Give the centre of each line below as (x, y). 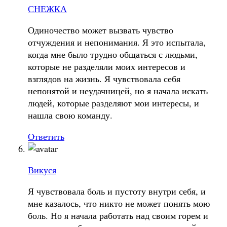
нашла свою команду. (70, 115)
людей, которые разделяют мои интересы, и (113, 103)
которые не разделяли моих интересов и (107, 66)
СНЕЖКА (47, 8)
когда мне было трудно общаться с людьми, (113, 54)
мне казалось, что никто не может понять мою (119, 203)
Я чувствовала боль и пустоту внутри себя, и (117, 191)
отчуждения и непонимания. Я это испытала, (117, 42)
